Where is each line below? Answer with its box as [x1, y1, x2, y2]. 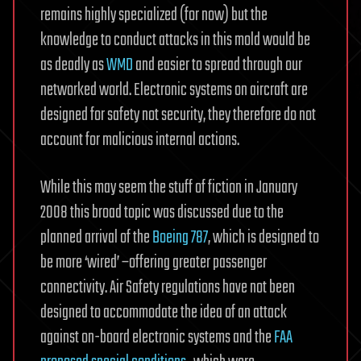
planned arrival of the [40, 224, 152, 251]
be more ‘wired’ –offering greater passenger [40, 249, 267, 276]
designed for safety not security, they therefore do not [40, 102, 316, 129]
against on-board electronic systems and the [40, 324, 274, 351]
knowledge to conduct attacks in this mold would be [40, 27, 310, 54]
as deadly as [40, 52, 106, 79]
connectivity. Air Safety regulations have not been [40, 274, 295, 301]
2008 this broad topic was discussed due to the [40, 199, 284, 226]
